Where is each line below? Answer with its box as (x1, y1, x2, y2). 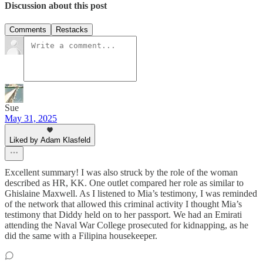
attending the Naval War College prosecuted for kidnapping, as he (5, 220, 248, 230)
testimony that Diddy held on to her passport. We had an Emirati (5, 209, 242, 220)
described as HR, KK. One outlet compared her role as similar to (5, 177, 244, 188)
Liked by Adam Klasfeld (9, 135, 90, 144)
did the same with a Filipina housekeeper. (5, 230, 157, 241)
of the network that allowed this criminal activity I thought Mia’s (5, 198, 242, 209)
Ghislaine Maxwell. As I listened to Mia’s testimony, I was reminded (5, 188, 257, 198)
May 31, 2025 (5, 113, 57, 123)
